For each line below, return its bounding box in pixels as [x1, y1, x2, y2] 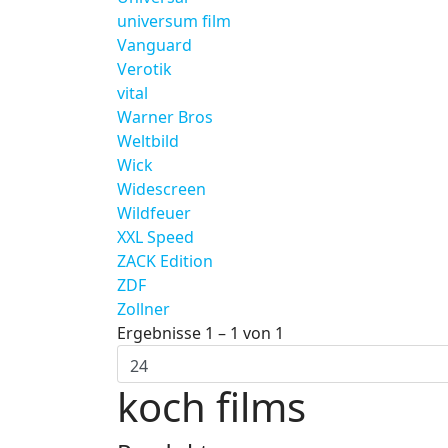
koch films [117, 379, 306, 434]
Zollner [117, 298, 170, 320]
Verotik [117, 58, 172, 80]
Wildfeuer [117, 202, 191, 224]
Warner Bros [117, 106, 213, 128]
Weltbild [117, 130, 179, 152]
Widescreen [117, 178, 206, 200]
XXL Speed [117, 226, 194, 248]
